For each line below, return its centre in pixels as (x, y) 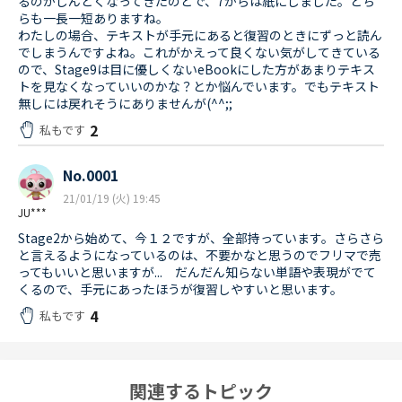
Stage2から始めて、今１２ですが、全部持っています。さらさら (201, 238)
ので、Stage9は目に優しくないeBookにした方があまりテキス (197, 70)
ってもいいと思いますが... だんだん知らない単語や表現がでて (197, 272)
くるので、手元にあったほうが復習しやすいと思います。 (180, 289)
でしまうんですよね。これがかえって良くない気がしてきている (199, 52)
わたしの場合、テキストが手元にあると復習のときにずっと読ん (200, 35)
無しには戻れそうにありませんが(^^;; (125, 104)
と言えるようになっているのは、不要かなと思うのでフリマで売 (200, 255)
